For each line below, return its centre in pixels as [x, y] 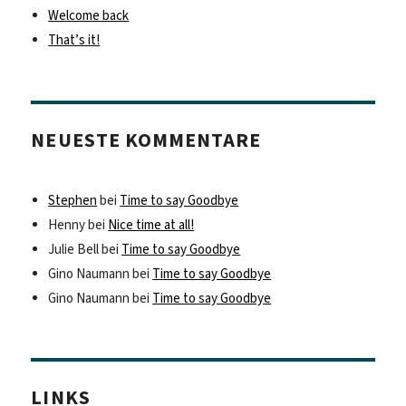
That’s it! [74, 40]
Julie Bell [74, 249]
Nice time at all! [151, 224]
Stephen [73, 200]
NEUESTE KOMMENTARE [146, 140]
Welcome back [89, 16]
